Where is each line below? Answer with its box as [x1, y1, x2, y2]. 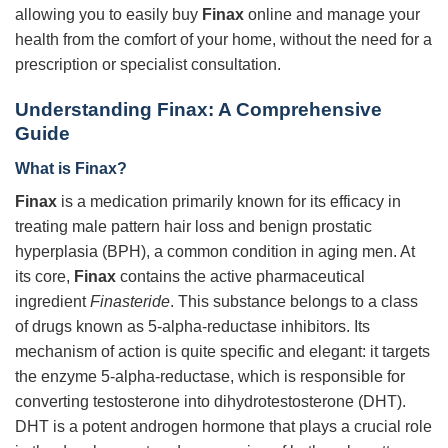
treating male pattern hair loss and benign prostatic [15, 217, 372, 235]
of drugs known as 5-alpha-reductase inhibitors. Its [15, 317, 370, 335]
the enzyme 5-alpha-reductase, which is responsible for [15, 367, 405, 385]
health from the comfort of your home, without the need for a [15, 31, 432, 49]
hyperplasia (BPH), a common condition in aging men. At [15, 242, 415, 260]
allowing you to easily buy [15, 6, 202, 24]
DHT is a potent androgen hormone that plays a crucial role [15, 417, 432, 435]
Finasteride [90, 292, 170, 310]
